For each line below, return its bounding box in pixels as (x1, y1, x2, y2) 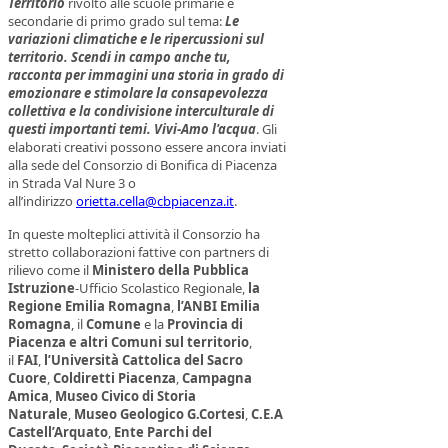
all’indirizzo (8, 192, 76, 211)
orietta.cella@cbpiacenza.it (76, 192, 234, 211)
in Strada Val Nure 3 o (8, 174, 136, 193)
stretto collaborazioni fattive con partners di (8, 242, 269, 261)
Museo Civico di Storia (55, 386, 196, 405)
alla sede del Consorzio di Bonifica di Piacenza (8, 156, 277, 175)
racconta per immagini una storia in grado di (8, 66, 284, 85)
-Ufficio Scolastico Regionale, (75, 278, 248, 297)
